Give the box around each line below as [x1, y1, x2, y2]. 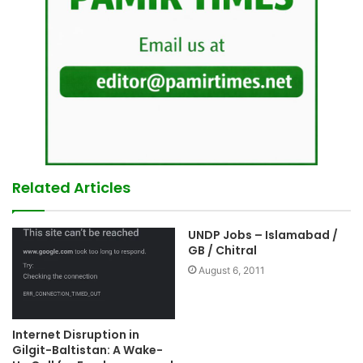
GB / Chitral [188, 241, 257, 258]
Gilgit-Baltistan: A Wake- [12, 342, 163, 359]
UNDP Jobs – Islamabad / [188, 226, 338, 243]
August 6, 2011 [199, 263, 265, 276]
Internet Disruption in [12, 327, 139, 344]
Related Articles [12, 177, 130, 198]
